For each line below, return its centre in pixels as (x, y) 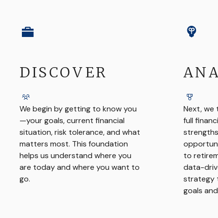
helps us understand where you (75, 155)
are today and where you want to (80, 167)
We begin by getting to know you (78, 109)
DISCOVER (64, 73)
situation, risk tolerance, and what (80, 132)
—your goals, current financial (72, 120)
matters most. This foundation (74, 144)
